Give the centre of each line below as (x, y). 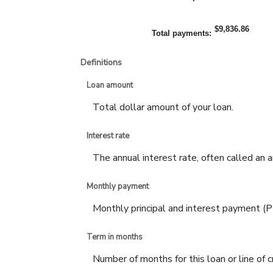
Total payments (180, 33)
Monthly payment (118, 187)
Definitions (101, 62)
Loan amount (110, 85)
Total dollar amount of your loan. (163, 107)
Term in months (115, 237)
